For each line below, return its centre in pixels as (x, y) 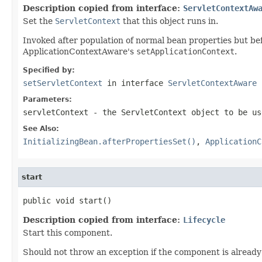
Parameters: (47, 99)
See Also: (41, 128)
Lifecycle (204, 220)
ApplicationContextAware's (80, 51)
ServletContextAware (212, 83)
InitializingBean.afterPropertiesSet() (109, 141)
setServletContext (63, 83)
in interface (135, 83)
